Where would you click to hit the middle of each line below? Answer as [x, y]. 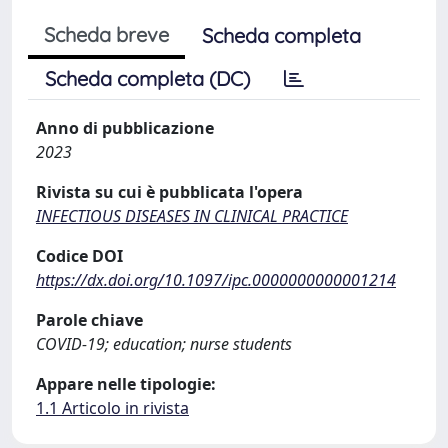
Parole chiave [89, 319]
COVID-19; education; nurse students [164, 343]
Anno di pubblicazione [125, 127]
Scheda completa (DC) [147, 78]
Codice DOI [79, 255]
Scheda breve [106, 34]
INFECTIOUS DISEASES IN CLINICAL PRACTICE [192, 215]
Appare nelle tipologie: [126, 383]
